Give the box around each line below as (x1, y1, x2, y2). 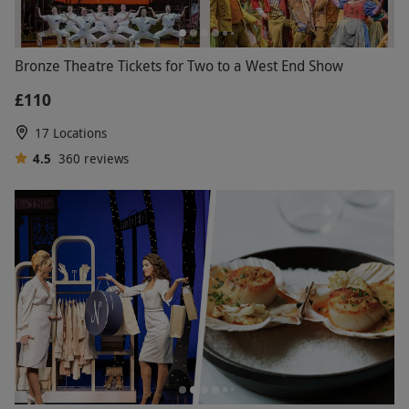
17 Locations (35, 124, 107, 142)
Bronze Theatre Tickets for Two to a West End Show (15, 56, 343, 77)
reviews (83, 150, 129, 168)
